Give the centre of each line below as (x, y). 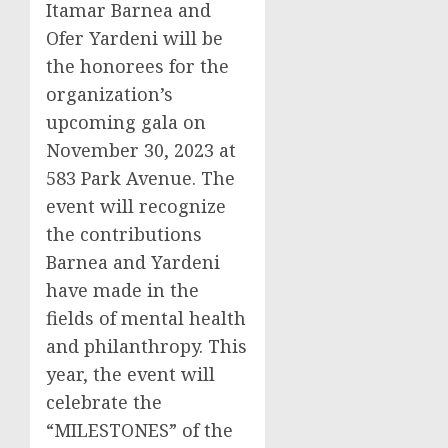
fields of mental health (146, 318)
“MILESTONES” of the (139, 430)
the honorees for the (137, 66)
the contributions (124, 234)
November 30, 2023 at (141, 150)
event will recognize (136, 206)
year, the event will (130, 374)
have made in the (122, 290)
